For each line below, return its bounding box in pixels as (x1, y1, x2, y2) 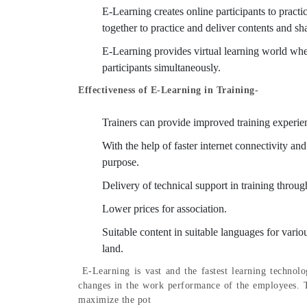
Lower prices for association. (102, 203, 227, 215)
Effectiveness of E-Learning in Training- (78, 85, 258, 96)
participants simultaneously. (102, 62, 223, 74)
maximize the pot (78, 295, 151, 306)
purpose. (102, 156, 142, 169)
